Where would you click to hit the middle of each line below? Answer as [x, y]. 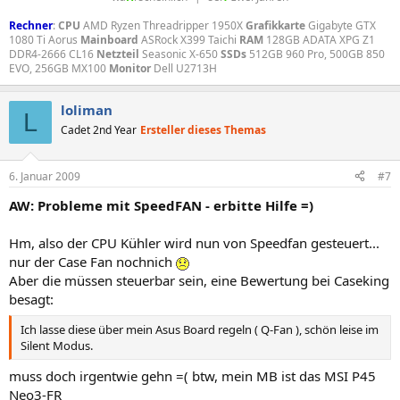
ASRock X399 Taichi [189, 40]
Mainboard [109, 40]
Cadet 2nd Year [99, 130]
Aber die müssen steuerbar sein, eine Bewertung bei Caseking [199, 280]
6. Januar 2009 [45, 176]
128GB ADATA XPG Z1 [319, 40]
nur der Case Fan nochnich [92, 261]
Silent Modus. [57, 346]
